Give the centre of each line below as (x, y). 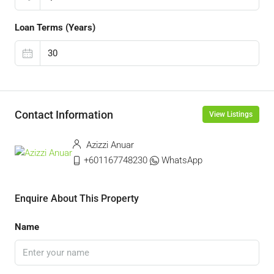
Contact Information (64, 114)
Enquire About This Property (77, 198)
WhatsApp (182, 160)
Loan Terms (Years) (55, 28)
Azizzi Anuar (109, 145)
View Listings (231, 114)
